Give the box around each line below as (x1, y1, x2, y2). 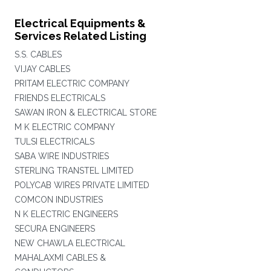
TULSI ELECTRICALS (14, 137, 94, 146)
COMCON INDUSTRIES (14, 195, 103, 204)
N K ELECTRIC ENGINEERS (14, 209, 118, 219)
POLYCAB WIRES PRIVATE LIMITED (14, 180, 149, 190)
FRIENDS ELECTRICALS (14, 93, 105, 103)
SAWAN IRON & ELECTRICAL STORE (14, 108, 157, 117)
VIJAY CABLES (14, 64, 70, 74)
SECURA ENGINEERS (14, 224, 95, 233)
